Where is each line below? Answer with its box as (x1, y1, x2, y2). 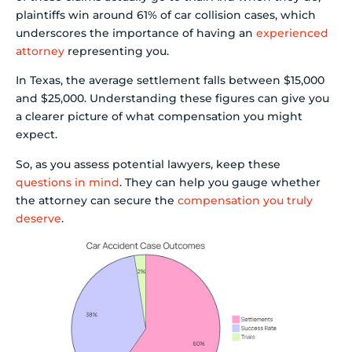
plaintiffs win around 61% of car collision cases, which (16, 7, 316, 22)
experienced (256, 25, 328, 40)
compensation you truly (178, 192, 313, 207)
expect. (16, 127, 57, 142)
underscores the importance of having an (16, 25, 256, 40)
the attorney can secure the (16, 192, 178, 207)
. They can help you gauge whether (119, 174, 321, 189)
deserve (16, 211, 61, 225)
